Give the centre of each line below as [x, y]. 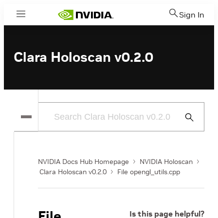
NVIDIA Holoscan [166, 162]
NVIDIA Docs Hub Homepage [83, 162]
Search [193, 129]
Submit [193, 117]
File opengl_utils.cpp [149, 172]
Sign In [192, 15]
